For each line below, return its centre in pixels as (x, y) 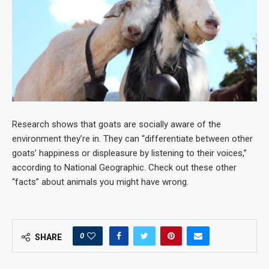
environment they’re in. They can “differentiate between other (132, 139)
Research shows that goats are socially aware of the (116, 125)
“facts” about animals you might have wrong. (100, 182)
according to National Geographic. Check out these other (124, 168)
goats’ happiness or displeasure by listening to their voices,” (129, 153)
